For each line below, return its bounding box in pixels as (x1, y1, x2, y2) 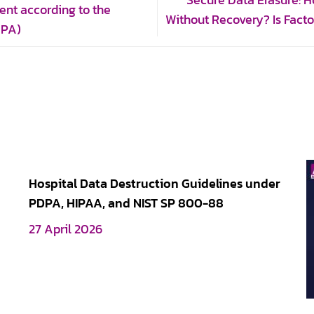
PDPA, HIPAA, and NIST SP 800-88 (28, 194, 224, 213)
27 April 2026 (28, 220, 102, 239)
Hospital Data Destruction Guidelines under (28, 175, 280, 193)
